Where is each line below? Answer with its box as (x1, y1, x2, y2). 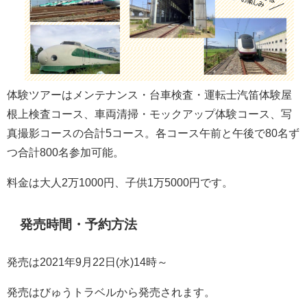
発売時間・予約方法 (20, 217, 138, 231)
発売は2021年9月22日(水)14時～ (7, 256, 168, 267)
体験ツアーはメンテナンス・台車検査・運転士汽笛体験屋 (7, 88, 292, 100)
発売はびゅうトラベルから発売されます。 (7, 286, 215, 297)
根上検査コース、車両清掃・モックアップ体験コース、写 (7, 108, 292, 119)
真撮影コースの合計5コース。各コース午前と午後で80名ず (7, 127, 299, 138)
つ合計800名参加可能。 (7, 146, 124, 158)
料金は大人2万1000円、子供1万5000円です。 (7, 176, 233, 188)
